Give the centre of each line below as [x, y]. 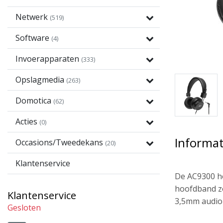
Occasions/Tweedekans [60, 142]
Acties [27, 121]
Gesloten [24, 208]
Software [33, 38]
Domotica [34, 101]
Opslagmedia [41, 80]
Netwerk [33, 17]
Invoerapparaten [48, 59]
